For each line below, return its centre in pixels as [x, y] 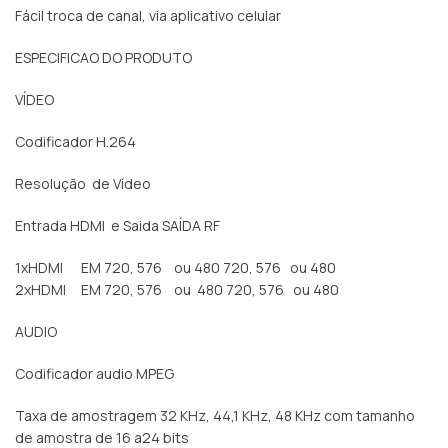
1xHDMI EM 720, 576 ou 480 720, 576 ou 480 [175, 268]
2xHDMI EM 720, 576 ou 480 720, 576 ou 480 [177, 290]
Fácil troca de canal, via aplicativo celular [148, 16]
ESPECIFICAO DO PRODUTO [103, 58]
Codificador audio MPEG [94, 374]
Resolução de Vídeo [83, 184]
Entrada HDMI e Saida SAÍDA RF [117, 226]
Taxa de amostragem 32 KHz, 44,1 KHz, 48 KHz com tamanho [215, 416]
